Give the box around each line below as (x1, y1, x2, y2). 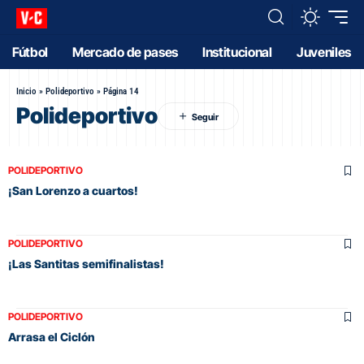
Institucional (201, 44, 272, 60)
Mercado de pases (72, 44, 178, 60)
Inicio (16, 86, 37, 97)
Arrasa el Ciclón (8, 330, 95, 344)
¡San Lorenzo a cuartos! (8, 184, 138, 197)
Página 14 (103, 86, 139, 97)
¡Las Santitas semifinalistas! (8, 257, 164, 271)
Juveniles (296, 44, 351, 60)
